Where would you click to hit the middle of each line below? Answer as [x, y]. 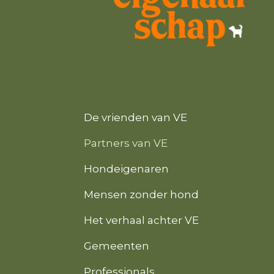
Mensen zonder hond [141, 195]
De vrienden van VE [135, 118]
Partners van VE [126, 143]
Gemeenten [117, 246]
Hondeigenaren [126, 169]
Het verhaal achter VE [141, 220]
